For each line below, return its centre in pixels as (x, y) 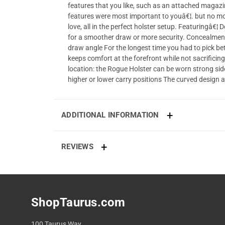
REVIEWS (77, 147)
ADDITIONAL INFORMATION (110, 115)
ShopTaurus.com (78, 202)
